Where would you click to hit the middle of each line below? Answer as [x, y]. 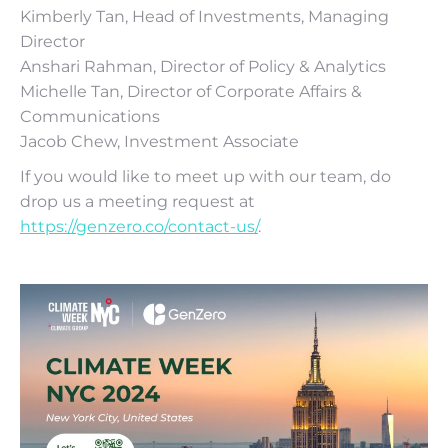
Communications [90, 116]
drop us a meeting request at [137, 201]
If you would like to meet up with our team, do [205, 176]
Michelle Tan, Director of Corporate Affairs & [191, 91]
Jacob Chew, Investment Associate [159, 141]
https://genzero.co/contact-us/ [139, 226]
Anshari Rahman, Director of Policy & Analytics [203, 66]
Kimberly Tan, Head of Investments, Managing [204, 16]
